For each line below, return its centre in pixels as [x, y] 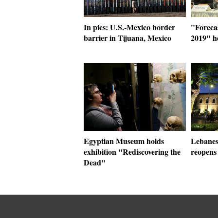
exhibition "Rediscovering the [132, 152]
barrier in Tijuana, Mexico [127, 38]
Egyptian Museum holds [124, 141]
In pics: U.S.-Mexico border [129, 27]
